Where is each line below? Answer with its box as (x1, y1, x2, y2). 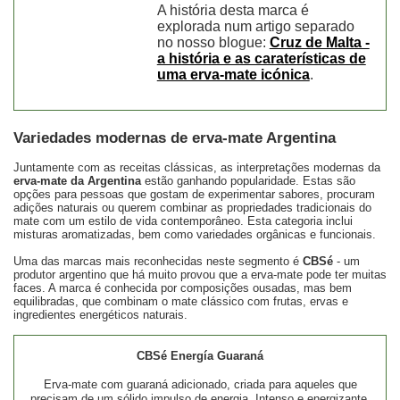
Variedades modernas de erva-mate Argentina (13, 129, 336, 147)
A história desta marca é (156, 3, 309, 19)
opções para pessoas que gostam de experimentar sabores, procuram (13, 187, 375, 202)
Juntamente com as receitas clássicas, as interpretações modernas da (13, 161, 380, 175)
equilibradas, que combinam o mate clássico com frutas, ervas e (13, 295, 348, 309)
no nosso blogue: (156, 35, 270, 51)
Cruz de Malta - (269, 35, 370, 51)
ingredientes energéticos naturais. (13, 308, 187, 322)
